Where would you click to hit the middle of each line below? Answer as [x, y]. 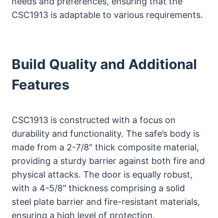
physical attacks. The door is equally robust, [102, 174]
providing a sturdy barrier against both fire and [108, 161]
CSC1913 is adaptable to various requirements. [107, 15]
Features [41, 84]
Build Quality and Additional [104, 64]
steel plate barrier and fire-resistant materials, [106, 201]
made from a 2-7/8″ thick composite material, [105, 147]
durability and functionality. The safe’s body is [106, 133]
